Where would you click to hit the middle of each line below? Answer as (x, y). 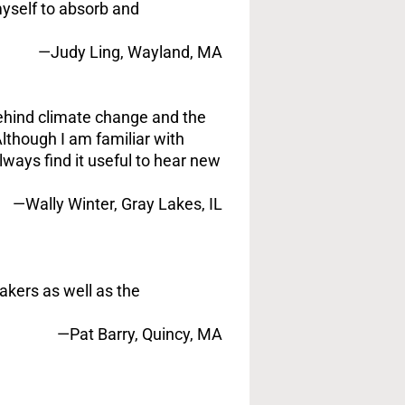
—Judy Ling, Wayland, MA (130, 52)
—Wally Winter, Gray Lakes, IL (118, 204)
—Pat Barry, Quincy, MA (140, 334)
